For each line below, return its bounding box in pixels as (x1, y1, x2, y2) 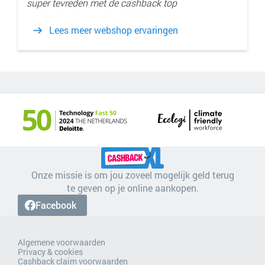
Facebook (35, 199, 76, 212)
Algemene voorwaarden (18, 237, 105, 248)
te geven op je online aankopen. (66, 182, 199, 195)
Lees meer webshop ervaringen (49, 24, 178, 37)
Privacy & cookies (18, 246, 83, 258)
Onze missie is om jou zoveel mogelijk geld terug (31, 169, 234, 182)
